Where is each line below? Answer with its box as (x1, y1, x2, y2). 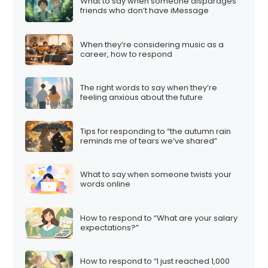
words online (80, 178, 131, 190)
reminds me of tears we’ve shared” (80, 135, 218, 147)
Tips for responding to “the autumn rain (80, 125, 232, 137)
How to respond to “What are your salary (80, 212, 238, 224)
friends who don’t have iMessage (80, 5, 209, 17)
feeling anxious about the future (80, 92, 203, 103)
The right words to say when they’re (80, 82, 218, 94)
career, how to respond (80, 48, 173, 60)
